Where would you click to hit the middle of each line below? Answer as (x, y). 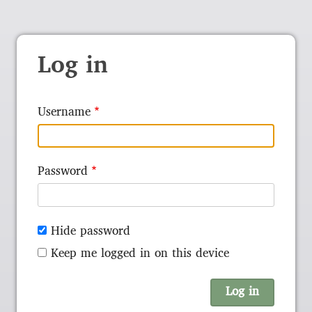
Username (64, 113)
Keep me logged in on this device (140, 253)
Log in (73, 67)
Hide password (91, 231)
